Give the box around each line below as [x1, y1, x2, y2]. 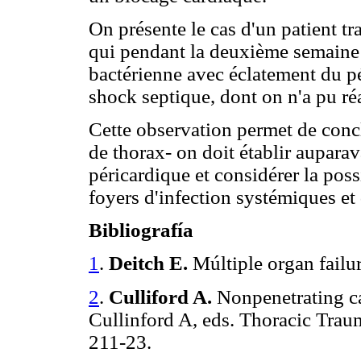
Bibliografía [89, 219, 193, 242]
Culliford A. [109, 285, 217, 308]
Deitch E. [109, 252, 188, 275]
